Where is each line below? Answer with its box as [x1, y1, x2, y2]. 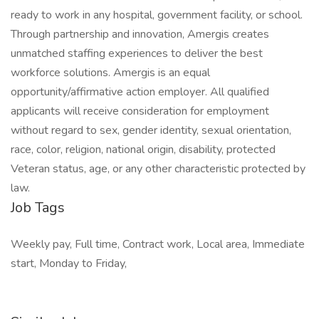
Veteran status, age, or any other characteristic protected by [11, 161, 305, 177]
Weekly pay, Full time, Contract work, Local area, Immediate [11, 236, 305, 252]
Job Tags [11, 198, 65, 217]
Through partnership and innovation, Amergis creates [11, 26, 269, 42]
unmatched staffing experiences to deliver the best [11, 46, 263, 61]
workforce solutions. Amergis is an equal [11, 65, 210, 80]
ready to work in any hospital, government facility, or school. [11, 7, 303, 23]
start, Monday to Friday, [11, 256, 127, 271]
